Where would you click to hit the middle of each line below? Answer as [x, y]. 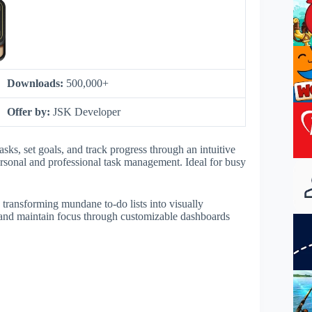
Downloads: [37, 83]
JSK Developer [87, 112]
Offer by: [30, 112]
